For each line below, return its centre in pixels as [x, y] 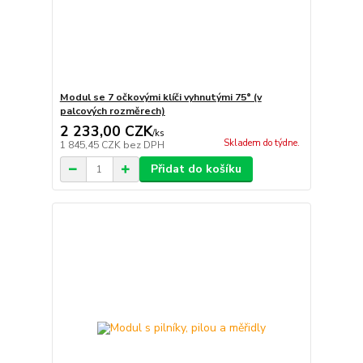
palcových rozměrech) [112, 111]
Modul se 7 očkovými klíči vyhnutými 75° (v [160, 98]
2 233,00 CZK [106, 132]
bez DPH [143, 145]
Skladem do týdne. [261, 143]
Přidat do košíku [196, 169]
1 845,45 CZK [91, 145]
